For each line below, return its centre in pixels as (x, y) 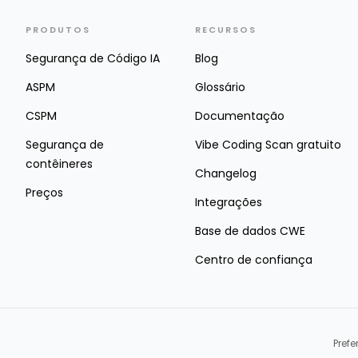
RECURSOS (226, 29)
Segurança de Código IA (93, 58)
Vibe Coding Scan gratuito (268, 144)
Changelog (226, 173)
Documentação (240, 115)
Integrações (229, 202)
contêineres (59, 163)
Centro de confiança (254, 259)
